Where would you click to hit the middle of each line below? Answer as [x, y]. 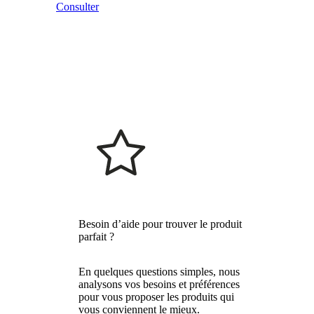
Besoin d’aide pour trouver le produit [160, 224]
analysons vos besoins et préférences [159, 284]
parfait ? [96, 236]
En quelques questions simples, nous [159, 271]
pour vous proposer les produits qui [156, 296]
